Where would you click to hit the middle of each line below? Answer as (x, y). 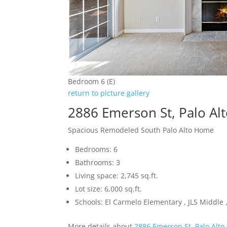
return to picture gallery (109, 93)
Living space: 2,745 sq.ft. (117, 176)
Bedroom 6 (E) (92, 82)
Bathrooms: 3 (98, 163)
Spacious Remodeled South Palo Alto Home (141, 130)
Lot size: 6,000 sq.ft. (109, 189)
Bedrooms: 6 (97, 149)
